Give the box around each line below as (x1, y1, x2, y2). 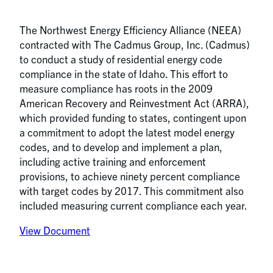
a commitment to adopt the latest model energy (19, 126, 235, 138)
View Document (19, 224, 90, 237)
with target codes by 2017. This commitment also (19, 184, 244, 197)
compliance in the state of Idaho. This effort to (19, 67, 228, 80)
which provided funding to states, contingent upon (19, 111, 246, 124)
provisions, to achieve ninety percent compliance (19, 169, 240, 182)
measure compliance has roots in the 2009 (19, 82, 213, 94)
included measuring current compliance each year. (19, 199, 247, 211)
